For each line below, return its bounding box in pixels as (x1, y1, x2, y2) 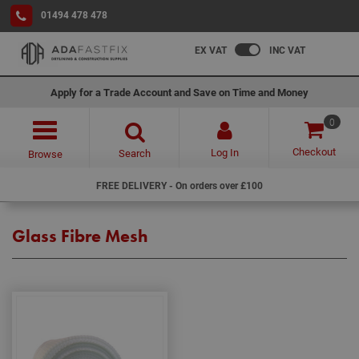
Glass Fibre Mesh (12, 224, 148, 248)
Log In (210, 145, 239, 159)
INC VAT (269, 43, 305, 56)
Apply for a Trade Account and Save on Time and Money (50, 85, 309, 99)
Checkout (292, 144, 336, 159)
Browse (27, 147, 63, 161)
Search (119, 146, 151, 160)
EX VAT (195, 43, 227, 56)
